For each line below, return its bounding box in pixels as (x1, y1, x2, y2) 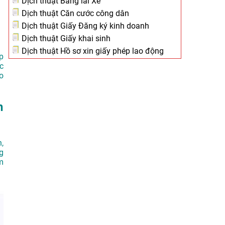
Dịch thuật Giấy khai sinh (20, 34, 110, 43)
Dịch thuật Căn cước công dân (20, 9, 129, 18)
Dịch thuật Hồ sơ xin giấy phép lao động (20, 46, 164, 56)
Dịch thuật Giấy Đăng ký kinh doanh (20, 21, 149, 31)
